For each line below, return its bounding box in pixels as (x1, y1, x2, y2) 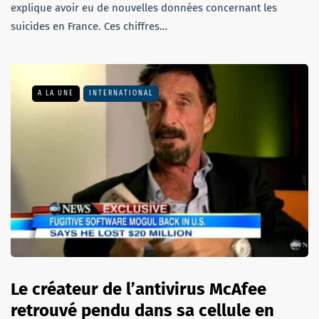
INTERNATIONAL (89, 88, 153, 98)
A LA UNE (38, 88, 74, 98)
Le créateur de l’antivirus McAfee (11, 279, 266, 300)
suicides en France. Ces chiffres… (11, 19, 167, 33)
